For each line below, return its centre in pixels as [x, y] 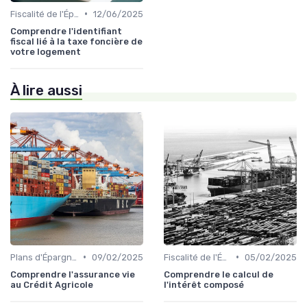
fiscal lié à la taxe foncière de [76, 41]
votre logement [46, 51]
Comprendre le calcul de [219, 274]
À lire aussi [46, 90]
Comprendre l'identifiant [66, 31]
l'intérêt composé [204, 284]
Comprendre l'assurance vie [73, 274]
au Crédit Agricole [52, 284]
